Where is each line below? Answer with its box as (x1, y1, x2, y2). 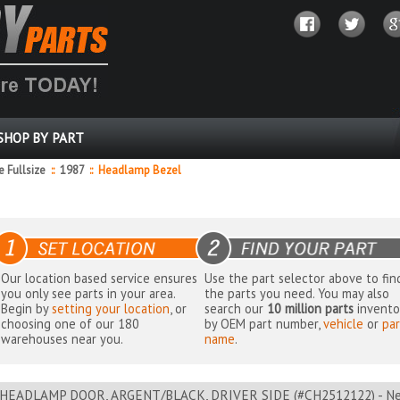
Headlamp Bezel (93, 162, 181, 178)
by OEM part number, (204, 315, 324, 333)
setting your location (52, 300, 171, 318)
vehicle (323, 315, 364, 333)
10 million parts (267, 300, 354, 318)
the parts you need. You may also (204, 285, 390, 303)
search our (204, 300, 268, 318)
